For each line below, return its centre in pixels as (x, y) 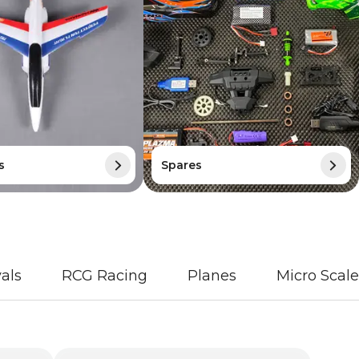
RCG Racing (105, 276)
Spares (182, 165)
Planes (212, 276)
